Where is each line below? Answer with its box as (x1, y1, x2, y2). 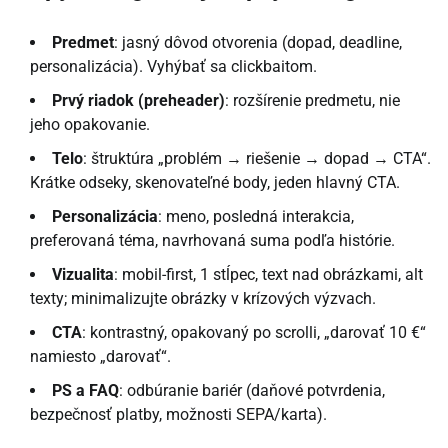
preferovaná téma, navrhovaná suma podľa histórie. (30, 231, 395, 251)
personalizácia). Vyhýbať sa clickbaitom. (30, 57, 317, 77)
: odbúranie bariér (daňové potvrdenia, (119, 381, 385, 401)
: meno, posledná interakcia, (158, 207, 354, 227)
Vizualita (52, 265, 114, 285)
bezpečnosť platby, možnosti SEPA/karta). (30, 405, 327, 425)
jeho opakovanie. (30, 115, 150, 135)
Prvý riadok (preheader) (52, 91, 225, 111)
